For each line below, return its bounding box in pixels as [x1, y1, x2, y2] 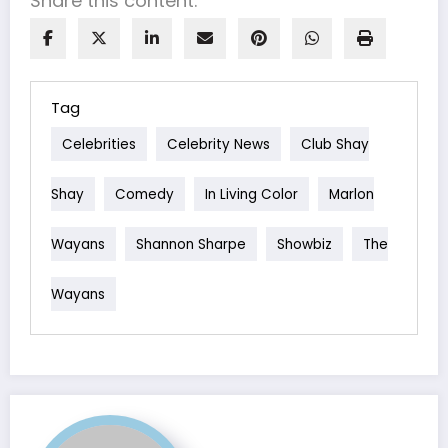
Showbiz [277, 234, 332, 254]
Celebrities [62, 134, 136, 154]
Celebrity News [167, 134, 270, 154]
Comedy [115, 184, 174, 204]
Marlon [329, 184, 374, 204]
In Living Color [205, 184, 298, 204]
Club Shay [301, 134, 369, 154]
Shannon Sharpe [136, 234, 246, 254]
